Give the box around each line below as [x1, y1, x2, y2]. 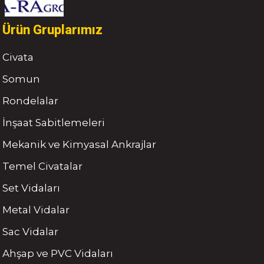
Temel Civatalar [2, 160, 82, 173]
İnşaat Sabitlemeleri [2, 117, 105, 129]
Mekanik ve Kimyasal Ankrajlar [2, 138, 156, 151]
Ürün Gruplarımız [2, 22, 103, 38]
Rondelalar [2, 95, 58, 107]
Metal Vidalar [2, 204, 70, 216]
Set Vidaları [2, 182, 60, 194]
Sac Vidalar [2, 226, 58, 238]
